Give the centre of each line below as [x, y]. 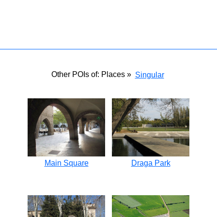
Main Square [66, 163]
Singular [149, 75]
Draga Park [151, 163]
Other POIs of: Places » [92, 75]
